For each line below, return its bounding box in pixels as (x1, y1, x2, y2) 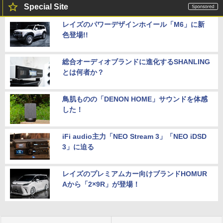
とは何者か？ (62, 68, 104, 76)
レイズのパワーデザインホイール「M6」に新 (62, 20, 205, 28)
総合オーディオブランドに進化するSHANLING (62, 57, 210, 66)
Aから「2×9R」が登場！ (62, 180, 140, 188)
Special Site (24, 2, 68, 11)
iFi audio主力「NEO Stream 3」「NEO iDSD (62, 132, 207, 140)
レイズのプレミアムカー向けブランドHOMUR (62, 169, 207, 178)
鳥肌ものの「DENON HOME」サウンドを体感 (62, 95, 208, 103)
